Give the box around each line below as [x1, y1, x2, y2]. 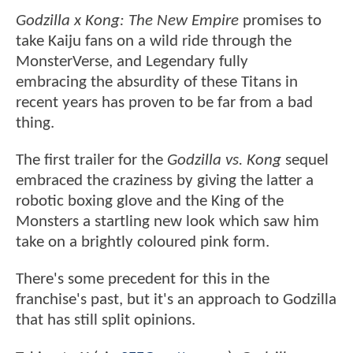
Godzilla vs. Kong [167, 152, 281, 169]
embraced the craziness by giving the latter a [16, 173, 314, 190]
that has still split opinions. [16, 312, 199, 329]
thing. [16, 114, 58, 132]
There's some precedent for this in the [16, 271, 269, 288]
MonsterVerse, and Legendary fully [16, 53, 248, 70]
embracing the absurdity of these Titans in [16, 73, 298, 91]
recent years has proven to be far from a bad [16, 94, 313, 111]
